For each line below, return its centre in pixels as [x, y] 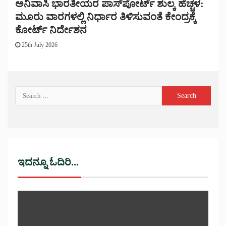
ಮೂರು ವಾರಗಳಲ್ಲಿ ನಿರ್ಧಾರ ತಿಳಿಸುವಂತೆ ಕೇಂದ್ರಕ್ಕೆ [106, 17]
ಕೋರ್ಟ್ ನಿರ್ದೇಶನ [51, 30]
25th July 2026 [39, 45]
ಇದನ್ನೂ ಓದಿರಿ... [48, 162]
